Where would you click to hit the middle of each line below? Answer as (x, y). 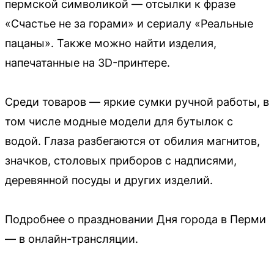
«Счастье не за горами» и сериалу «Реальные (129, 23)
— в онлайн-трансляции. (72, 239)
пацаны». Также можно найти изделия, (111, 43)
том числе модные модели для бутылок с (119, 121)
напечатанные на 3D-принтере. (87, 62)
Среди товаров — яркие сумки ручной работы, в (137, 102)
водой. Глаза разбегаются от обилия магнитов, (132, 141)
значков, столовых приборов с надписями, (121, 160)
